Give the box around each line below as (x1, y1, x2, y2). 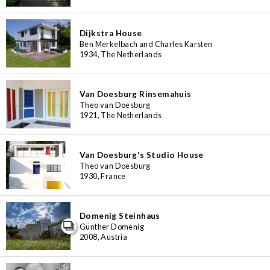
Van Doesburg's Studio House (80, 149, 204, 160)
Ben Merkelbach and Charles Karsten (80, 39, 213, 49)
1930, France (80, 171, 126, 181)
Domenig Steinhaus (80, 210, 160, 221)
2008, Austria (80, 231, 128, 242)
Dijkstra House (80, 28, 142, 38)
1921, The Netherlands (80, 110, 162, 120)
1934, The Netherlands (80, 49, 162, 59)
